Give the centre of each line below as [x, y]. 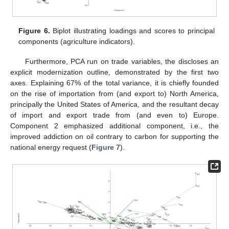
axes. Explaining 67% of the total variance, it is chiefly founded [114, 83]
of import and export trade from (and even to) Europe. [114, 115]
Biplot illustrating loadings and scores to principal [132, 31]
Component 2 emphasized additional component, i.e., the [114, 125]
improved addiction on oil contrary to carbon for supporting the [114, 136]
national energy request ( [51, 147]
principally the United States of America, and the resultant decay [114, 104]
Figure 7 [106, 147]
